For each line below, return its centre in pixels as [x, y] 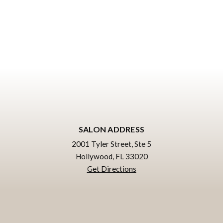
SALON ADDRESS [111, 129]
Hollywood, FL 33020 [111, 156]
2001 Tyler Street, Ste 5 [111, 144]
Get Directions [111, 169]
